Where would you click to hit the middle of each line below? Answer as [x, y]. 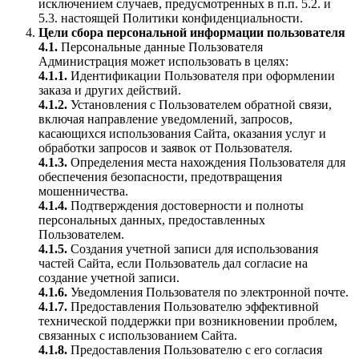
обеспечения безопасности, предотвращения [160, 177]
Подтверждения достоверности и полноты [186, 206]
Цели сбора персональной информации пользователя [192, 32]
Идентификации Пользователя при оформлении [201, 76]
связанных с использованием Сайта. [138, 335]
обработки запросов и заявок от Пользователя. [165, 148]
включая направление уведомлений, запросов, [165, 119]
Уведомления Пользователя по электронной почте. [210, 292]
